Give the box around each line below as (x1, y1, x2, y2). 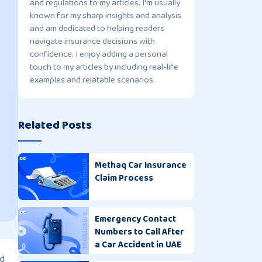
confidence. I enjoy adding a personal (30, 47, 168, 61)
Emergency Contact (94, 212, 176, 226)
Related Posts (18, 116, 92, 135)
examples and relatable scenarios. (30, 73, 156, 87)
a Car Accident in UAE (94, 237, 181, 252)
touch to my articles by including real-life (30, 60, 179, 74)
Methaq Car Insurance (94, 158, 187, 173)
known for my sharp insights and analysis (30, 8, 182, 23)
